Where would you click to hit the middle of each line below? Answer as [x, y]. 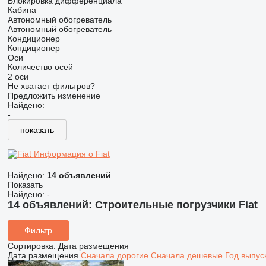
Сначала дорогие [114, 255]
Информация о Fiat [72, 154]
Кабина [22, 10]
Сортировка [30, 246]
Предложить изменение [54, 96]
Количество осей [40, 67]
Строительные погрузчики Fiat [176, 205]
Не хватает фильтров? [51, 86]
